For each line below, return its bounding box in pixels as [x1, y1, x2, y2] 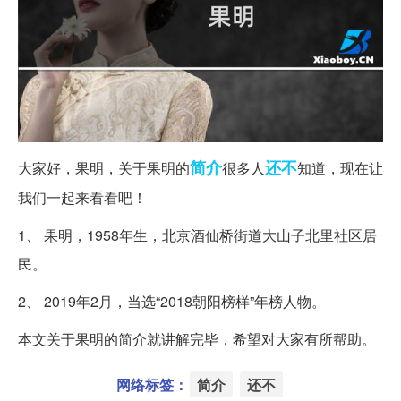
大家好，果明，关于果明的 [18, 157, 190, 178]
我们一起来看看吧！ [18, 186, 147, 208]
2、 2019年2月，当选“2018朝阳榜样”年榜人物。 [18, 290, 329, 311]
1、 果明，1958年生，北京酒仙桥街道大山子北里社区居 [18, 224, 377, 245]
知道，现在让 [297, 157, 383, 178]
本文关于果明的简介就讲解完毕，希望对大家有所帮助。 [18, 328, 376, 349]
